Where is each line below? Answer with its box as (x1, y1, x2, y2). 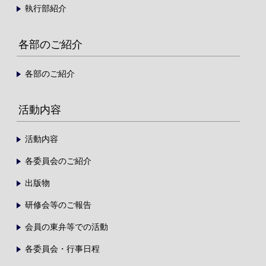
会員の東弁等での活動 (24, 222, 108, 232)
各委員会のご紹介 (24, 156, 91, 166)
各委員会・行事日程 (24, 244, 100, 254)
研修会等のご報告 (24, 200, 91, 210)
